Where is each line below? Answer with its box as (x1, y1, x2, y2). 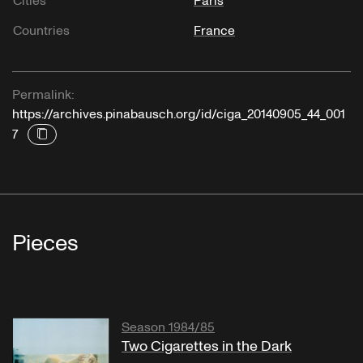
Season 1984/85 (122, 318, 215, 336)
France (194, 21, 235, 40)
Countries (13, 21, 70, 40)
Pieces (12, 227, 79, 259)
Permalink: (12, 85, 74, 104)
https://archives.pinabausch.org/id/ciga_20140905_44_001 (12, 105, 345, 123)
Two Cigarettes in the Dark (122, 335, 292, 357)
